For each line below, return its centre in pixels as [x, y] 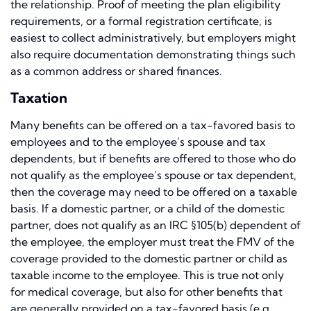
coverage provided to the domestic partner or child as [149, 259]
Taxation [39, 98]
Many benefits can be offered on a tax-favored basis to [153, 125]
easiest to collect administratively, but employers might [153, 38]
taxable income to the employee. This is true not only [147, 275]
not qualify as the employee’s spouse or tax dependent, [153, 175]
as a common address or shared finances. [116, 71]
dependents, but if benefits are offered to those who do [153, 159]
